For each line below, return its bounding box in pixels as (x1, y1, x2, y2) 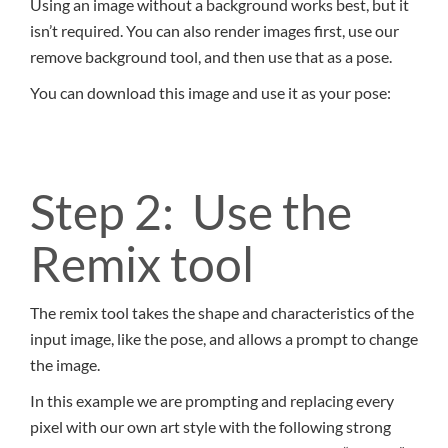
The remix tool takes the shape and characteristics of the (30, 303, 414, 323)
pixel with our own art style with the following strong (30, 417, 391, 437)
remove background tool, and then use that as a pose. (30, 47, 392, 67)
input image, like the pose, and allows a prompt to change (30, 329, 418, 349)
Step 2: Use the (30, 183, 352, 241)
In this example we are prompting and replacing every (30, 391, 394, 411)
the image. (30, 355, 100, 375)
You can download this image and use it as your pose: (30, 83, 391, 103)
